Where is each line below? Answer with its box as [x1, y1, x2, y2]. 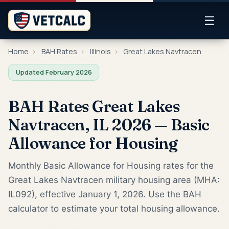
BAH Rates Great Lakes [8, 96, 180, 116]
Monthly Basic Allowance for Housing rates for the [8, 160, 214, 171]
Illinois [89, 47, 111, 56]
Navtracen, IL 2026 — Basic [8, 114, 210, 134]
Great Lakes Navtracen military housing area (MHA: [8, 174, 220, 185]
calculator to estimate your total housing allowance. [8, 203, 220, 214]
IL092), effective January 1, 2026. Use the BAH [8, 189, 201, 199]
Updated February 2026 [15, 67, 92, 77]
